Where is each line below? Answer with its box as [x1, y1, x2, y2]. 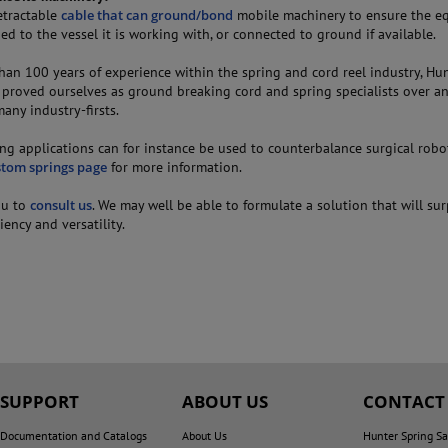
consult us [30, 196, 93, 215]
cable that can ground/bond [61, 6, 234, 25]
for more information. [107, 158, 243, 177]
